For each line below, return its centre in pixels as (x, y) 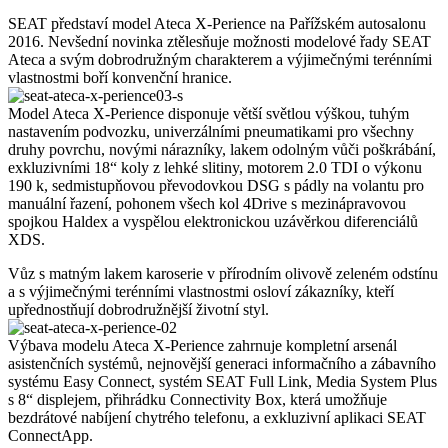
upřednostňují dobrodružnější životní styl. (138, 309)
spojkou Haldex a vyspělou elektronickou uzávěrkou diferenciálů (213, 221)
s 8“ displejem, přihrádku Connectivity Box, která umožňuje (197, 399)
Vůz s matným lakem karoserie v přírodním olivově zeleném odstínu (223, 273)
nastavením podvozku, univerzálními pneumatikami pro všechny (211, 131)
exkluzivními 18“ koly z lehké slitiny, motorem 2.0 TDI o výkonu (215, 167)
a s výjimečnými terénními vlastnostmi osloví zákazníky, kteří (201, 291)
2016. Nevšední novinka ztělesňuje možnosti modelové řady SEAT (219, 41)
